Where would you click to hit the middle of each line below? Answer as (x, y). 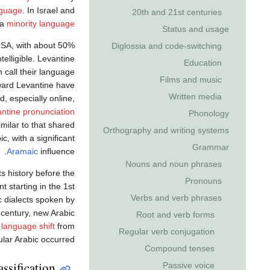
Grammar (211, 147)
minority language (41, 23)
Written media (195, 97)
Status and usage (196, 29)
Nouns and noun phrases (174, 164)
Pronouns (203, 181)
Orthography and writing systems (166, 130)
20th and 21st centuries (177, 12)
